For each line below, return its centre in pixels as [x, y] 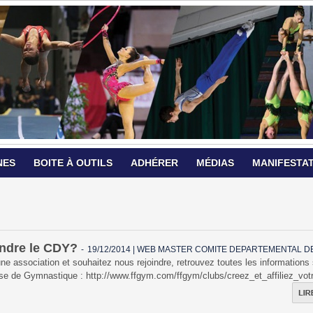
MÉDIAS [215, 163]
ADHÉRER [154, 163]
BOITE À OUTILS [73, 163]
